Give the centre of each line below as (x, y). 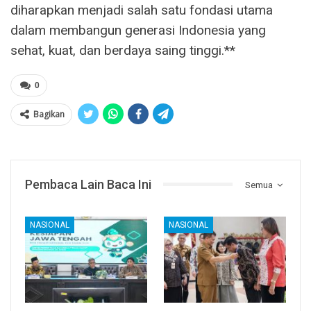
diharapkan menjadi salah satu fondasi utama (142, 10)
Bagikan (49, 114)
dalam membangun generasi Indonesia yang (138, 30)
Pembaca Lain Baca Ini (88, 184)
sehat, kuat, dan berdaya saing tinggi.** (123, 50)
